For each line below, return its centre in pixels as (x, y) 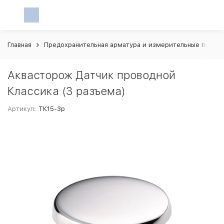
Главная (19, 45)
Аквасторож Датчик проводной (91, 75)
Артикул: (22, 109)
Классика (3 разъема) (66, 91)
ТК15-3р (52, 109)
